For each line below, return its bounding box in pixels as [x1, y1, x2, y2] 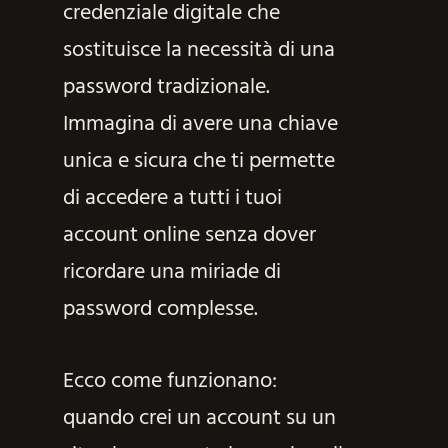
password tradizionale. [62, 69, 270, 105]
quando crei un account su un [62, 400, 336, 436]
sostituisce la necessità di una [62, 32, 335, 68]
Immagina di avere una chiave [62, 106, 338, 142]
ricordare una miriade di [62, 254, 281, 290]
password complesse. [62, 291, 258, 327]
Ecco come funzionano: [62, 363, 277, 399]
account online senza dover [62, 217, 316, 253]
